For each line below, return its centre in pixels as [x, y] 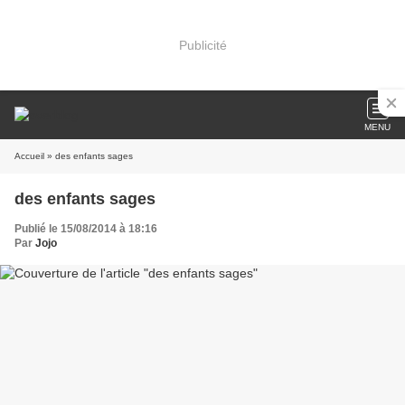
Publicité [202, 45]
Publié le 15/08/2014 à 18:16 [86, 229]
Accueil [29, 156]
